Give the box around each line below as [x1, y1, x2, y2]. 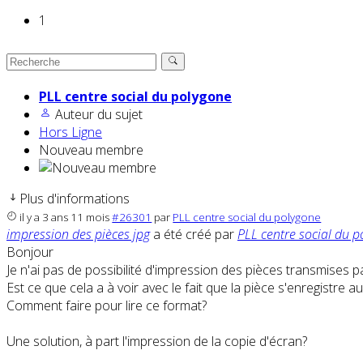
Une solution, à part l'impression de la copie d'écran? [6, 332, 307, 351]
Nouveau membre [39, 141, 143, 160]
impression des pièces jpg [6, 225, 150, 244]
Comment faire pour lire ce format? [6, 297, 207, 315]
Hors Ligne [39, 123, 102, 142]
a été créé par [150, 225, 237, 244]
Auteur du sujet [55, 105, 143, 124]
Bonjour [6, 243, 53, 262]
